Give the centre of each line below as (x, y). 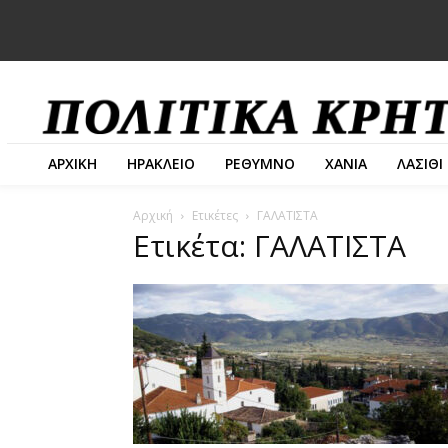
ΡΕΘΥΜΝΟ (260, 163)
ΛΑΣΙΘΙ (420, 163)
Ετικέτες (215, 215)
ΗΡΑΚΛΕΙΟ (161, 163)
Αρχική (153, 215)
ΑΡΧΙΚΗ (72, 163)
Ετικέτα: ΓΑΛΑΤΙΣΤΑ (269, 245)
